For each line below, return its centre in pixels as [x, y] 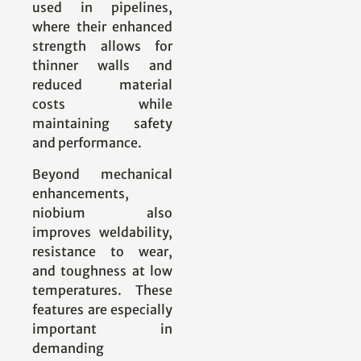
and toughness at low [102, 270]
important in [102, 328]
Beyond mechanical [102, 174]
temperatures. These [102, 290]
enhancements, [81, 193]
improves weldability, [102, 232]
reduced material [102, 85]
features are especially [102, 309]
